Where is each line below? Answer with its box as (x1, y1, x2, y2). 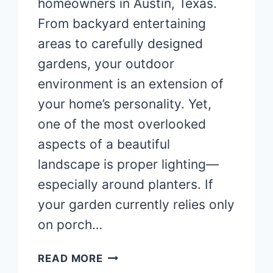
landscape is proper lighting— (38, 157, 219, 172)
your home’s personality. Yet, (38, 96, 212, 112)
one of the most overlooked (38, 116, 207, 132)
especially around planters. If (38, 177, 214, 193)
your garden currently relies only (38, 197, 235, 213)
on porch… (38, 217, 103, 233)
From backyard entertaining (38, 16, 207, 32)
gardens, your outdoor (38, 56, 175, 72)
